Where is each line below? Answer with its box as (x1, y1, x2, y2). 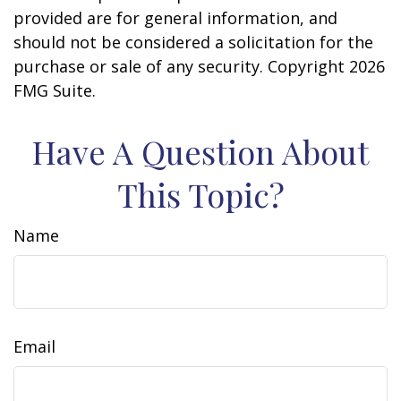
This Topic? (116, 173, 285, 217)
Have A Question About (32, 130, 369, 174)
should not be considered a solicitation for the (13, 31, 373, 54)
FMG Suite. (13, 80, 96, 102)
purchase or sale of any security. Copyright (13, 55, 349, 78)
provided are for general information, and (13, 7, 337, 30)
